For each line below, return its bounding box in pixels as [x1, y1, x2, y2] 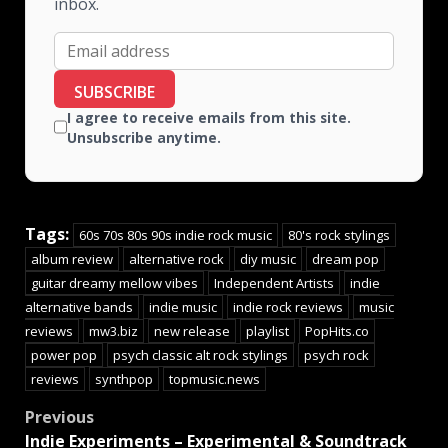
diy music [240, 250, 296, 269]
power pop [31, 346, 97, 365]
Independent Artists [214, 274, 334, 293]
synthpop [95, 370, 153, 389]
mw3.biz [89, 322, 138, 341]
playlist [246, 322, 289, 341]
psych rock [304, 346, 369, 365]
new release [154, 322, 230, 341]
